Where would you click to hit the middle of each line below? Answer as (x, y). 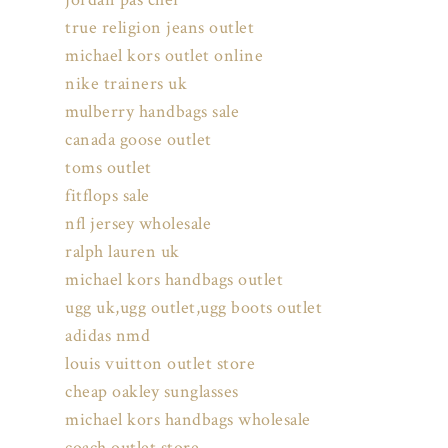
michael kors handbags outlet (174, 280)
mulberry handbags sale (152, 112)
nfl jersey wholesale (138, 224)
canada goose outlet (138, 140)
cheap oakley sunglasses (152, 392)
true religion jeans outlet (159, 28)
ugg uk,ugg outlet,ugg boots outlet (193, 308)
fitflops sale (107, 196)
